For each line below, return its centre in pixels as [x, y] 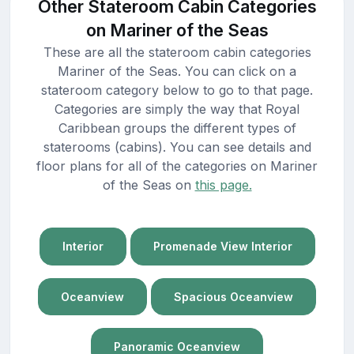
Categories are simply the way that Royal [177, 109]
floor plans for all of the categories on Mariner [177, 166]
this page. [223, 185]
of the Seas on [149, 185]
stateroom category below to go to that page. [177, 90]
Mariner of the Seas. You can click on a [177, 72]
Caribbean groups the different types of [177, 128]
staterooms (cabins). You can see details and [177, 147]
